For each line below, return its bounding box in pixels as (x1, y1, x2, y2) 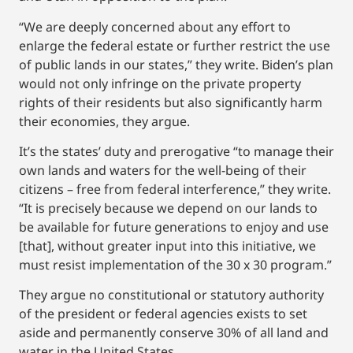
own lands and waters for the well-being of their (19, 162, 307, 180)
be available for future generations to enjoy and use (19, 218, 329, 236)
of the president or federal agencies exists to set (19, 305, 307, 323)
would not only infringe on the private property (19, 74, 301, 92)
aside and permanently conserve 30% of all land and (19, 324, 329, 342)
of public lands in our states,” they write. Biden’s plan (19, 55, 333, 73)
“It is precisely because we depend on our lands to (19, 199, 318, 217)
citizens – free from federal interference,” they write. (19, 180, 331, 199)
